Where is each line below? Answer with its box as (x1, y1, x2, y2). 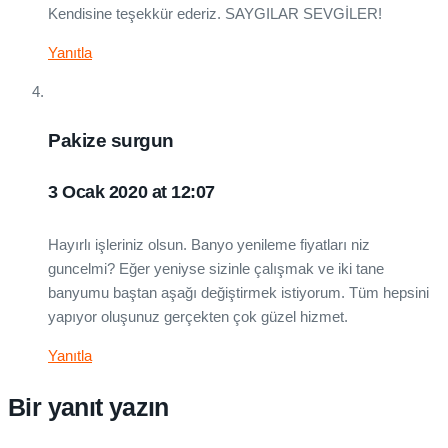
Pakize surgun (48, 129, 174, 151)
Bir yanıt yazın (8, 393, 169, 421)
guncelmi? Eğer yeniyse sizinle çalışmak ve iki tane (48, 259, 384, 277)
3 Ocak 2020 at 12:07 (48, 181, 215, 202)
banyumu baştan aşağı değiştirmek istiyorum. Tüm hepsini (48, 283, 429, 301)
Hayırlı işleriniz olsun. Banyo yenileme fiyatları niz (48, 235, 370, 253)
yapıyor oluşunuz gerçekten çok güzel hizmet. (48, 307, 348, 325)
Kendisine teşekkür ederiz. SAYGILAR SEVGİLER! (48, 4, 382, 22)
